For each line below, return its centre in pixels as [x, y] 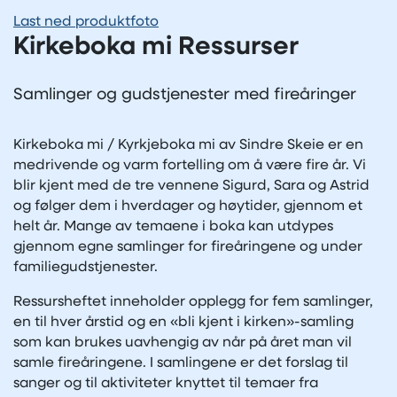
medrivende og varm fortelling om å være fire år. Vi [190, 165]
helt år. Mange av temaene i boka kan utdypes [173, 226]
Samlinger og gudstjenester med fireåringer [185, 95]
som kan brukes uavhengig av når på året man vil [183, 343]
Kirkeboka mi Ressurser [156, 47]
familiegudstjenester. [86, 267]
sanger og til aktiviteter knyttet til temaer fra [166, 383]
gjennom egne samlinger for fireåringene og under [188, 247]
